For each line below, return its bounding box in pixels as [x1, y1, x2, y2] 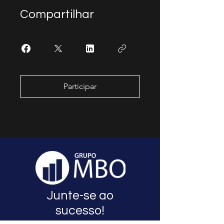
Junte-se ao [46, 189, 113, 202]
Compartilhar [20, 8, 94, 20]
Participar [63, 81, 96, 91]
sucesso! [55, 204, 104, 217]
